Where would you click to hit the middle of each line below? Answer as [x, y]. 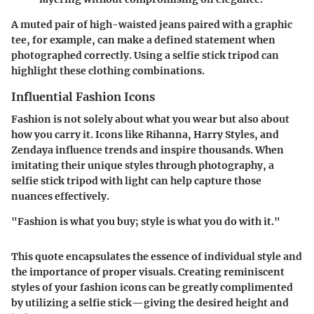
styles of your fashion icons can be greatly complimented [152, 288]
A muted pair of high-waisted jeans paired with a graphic [152, 25]
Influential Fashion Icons [83, 97]
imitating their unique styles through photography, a [143, 166]
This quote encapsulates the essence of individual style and [157, 257]
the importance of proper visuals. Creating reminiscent [148, 272]
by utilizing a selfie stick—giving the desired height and [150, 303]
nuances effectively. [60, 197]
